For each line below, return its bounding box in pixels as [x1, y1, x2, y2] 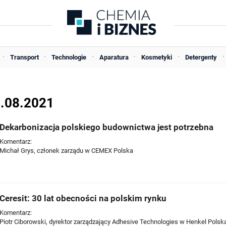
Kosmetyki [141, 53, 173, 61]
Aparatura [99, 53, 129, 61]
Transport [10, 53, 39, 61]
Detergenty [185, 53, 217, 61]
